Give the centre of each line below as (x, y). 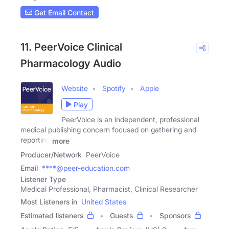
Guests (121, 216)
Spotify (114, 88)
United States (104, 202)
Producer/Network (51, 155)
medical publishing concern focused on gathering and (108, 130)
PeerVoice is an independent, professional (130, 120)
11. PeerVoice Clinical (71, 47)
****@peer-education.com (86, 168)
